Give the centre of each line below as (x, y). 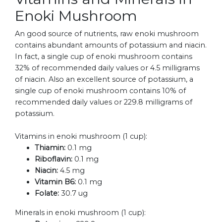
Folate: (47, 194)
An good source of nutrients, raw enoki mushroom (107, 34)
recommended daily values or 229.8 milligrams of (104, 102)
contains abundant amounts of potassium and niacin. (111, 45)
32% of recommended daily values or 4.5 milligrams (107, 68)
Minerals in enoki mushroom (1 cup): (80, 213)
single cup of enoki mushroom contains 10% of (100, 91)
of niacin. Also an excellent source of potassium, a (104, 80)
